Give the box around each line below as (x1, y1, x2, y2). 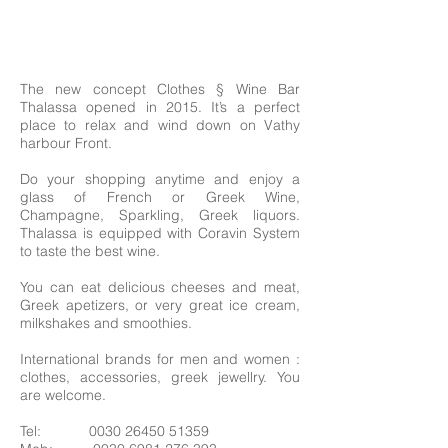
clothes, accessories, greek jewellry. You (20, 368, 300, 386)
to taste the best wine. (20, 242, 160, 260)
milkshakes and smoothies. (20, 314, 192, 332)
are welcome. (20, 386, 106, 404)
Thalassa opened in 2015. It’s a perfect (20, 98, 300, 116)
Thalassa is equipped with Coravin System (20, 224, 300, 242)
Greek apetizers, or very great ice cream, (20, 296, 300, 314)
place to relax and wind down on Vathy (20, 116, 300, 134)
